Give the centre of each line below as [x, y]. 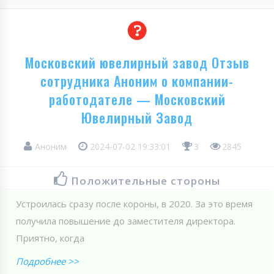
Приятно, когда [50, 238]
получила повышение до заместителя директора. [126, 220]
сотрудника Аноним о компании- [137, 80]
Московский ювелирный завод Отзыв [137, 62]
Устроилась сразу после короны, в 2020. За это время [134, 203]
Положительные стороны [146, 180]
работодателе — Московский [137, 99]
